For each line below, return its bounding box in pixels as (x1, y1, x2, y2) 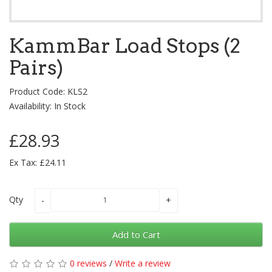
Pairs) (9, 55, 63, 80)
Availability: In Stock (9, 100, 86, 112)
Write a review (115, 257, 171, 270)
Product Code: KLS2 (9, 86, 87, 98)
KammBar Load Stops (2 (9, 33, 240, 58)
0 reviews (70, 257, 107, 270)
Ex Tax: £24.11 (9, 157, 66, 169)
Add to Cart (112, 228, 160, 241)
